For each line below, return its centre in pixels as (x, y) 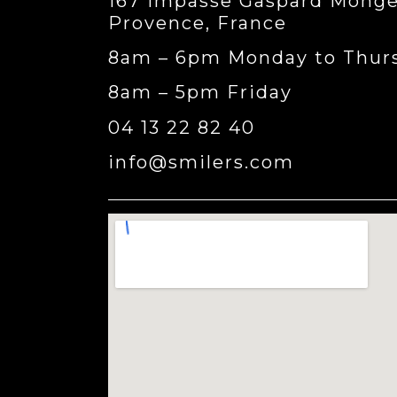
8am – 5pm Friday (200, 93)
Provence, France (198, 23)
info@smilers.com (201, 163)
